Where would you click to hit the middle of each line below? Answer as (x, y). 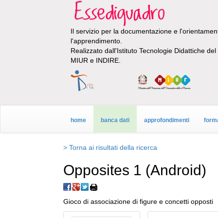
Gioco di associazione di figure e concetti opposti (138, 202)
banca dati (115, 120)
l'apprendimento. (96, 41)
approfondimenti (167, 120)
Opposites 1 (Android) (135, 170)
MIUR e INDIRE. (96, 61)
